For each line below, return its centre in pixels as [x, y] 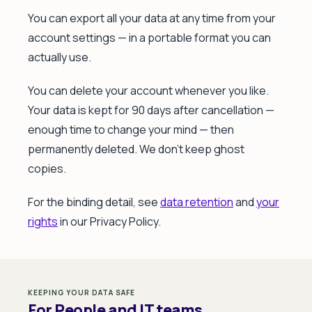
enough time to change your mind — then [131, 130]
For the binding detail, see [94, 202]
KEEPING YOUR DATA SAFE [81, 292]
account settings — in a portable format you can [149, 38]
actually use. [60, 57]
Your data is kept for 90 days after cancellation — [151, 110]
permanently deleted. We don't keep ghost [136, 149]
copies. [47, 169]
